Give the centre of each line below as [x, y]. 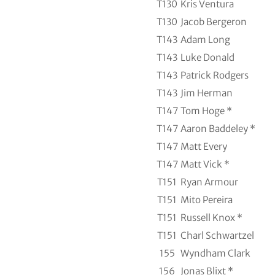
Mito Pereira [206, 200]
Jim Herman [206, 93]
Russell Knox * [211, 218]
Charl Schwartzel [217, 236]
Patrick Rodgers [214, 76]
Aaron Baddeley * [218, 129]
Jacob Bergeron [213, 22]
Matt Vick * [205, 165]
